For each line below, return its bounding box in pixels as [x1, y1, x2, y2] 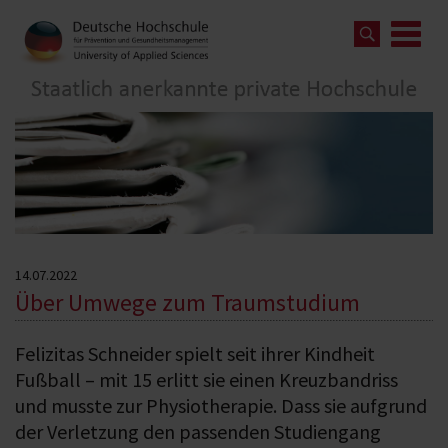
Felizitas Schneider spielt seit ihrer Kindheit [15, 340, 375, 366]
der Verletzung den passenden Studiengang [15, 418, 381, 444]
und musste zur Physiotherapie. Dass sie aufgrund [15, 392, 427, 418]
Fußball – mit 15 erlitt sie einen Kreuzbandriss [15, 366, 398, 392]
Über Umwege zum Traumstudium [15, 286, 360, 318]
